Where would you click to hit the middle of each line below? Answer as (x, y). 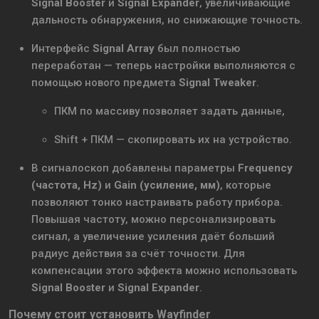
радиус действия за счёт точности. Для (138, 254)
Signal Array (124, 49)
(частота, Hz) (67, 185)
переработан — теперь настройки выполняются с (163, 66)
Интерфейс (62, 49)
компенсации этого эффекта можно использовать (164, 271)
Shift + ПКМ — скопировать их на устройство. (173, 140)
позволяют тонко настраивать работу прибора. (157, 203)
